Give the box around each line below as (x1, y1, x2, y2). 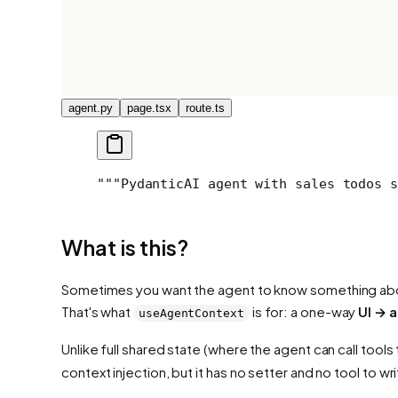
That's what (61, 302, 134, 320)
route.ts (186, 100, 225, 115)
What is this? (61, 233, 188, 260)
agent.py (68, 100, 113, 115)
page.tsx (127, 100, 171, 115)
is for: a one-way (249, 302, 359, 320)
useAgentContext (139, 306, 244, 320)
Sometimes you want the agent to (61, 280, 275, 298)
